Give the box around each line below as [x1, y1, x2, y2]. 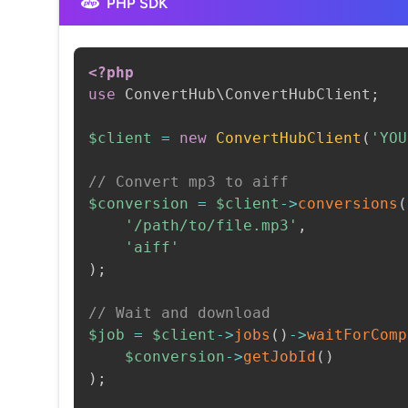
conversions [298, 195, 398, 212]
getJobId [243, 348, 316, 365]
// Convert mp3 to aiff [88, 173, 289, 190]
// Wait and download [88, 304, 270, 321]
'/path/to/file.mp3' [125, 217, 298, 234]
